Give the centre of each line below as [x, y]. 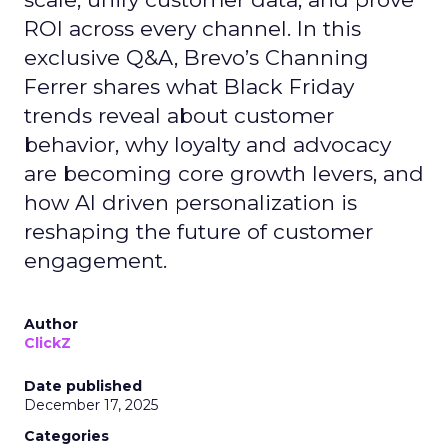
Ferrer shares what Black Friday [189, 86]
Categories [66, 436]
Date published [83, 386]
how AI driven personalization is [190, 202]
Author [51, 324]
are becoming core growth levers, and [224, 173]
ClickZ [47, 343]
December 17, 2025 [91, 405]
